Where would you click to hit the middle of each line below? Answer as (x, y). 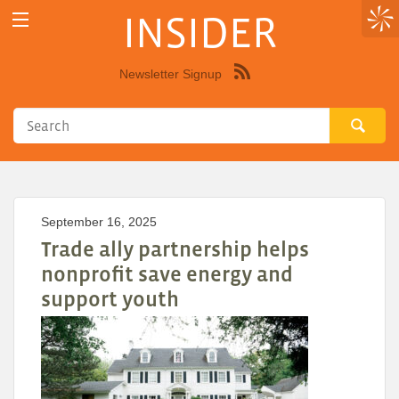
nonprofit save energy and (167, 274)
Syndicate (282, 87)
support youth (110, 299)
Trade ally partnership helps (175, 249)
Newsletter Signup (171, 74)
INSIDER (199, 33)
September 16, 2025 (99, 222)
